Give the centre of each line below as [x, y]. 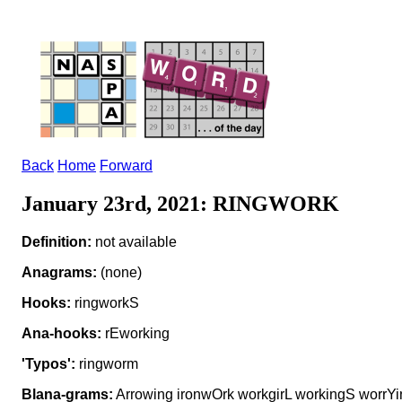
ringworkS [105, 302]
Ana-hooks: [61, 333]
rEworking [135, 333]
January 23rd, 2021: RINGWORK [180, 203]
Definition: [57, 241]
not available [134, 241]
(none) [119, 272]
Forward [126, 166]
